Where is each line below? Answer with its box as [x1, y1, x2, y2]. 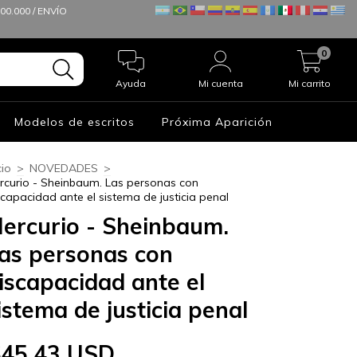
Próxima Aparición [162, 114, 273, 129]
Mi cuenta [198, 76, 243, 89]
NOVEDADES [29, 160, 98, 175]
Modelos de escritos [14, 114, 135, 129]
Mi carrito [288, 76, 331, 89]
